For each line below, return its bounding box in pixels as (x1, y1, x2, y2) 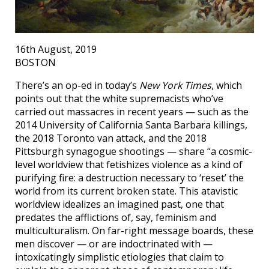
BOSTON (15, 56, 56, 70)
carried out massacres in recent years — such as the (15, 105, 249, 119)
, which (211, 79, 242, 92)
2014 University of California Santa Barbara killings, (15, 118, 247, 132)
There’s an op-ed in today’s (15, 79, 139, 92)
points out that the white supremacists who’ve (15, 92, 223, 106)
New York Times (139, 79, 211, 92)
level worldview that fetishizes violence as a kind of (15, 158, 243, 172)
